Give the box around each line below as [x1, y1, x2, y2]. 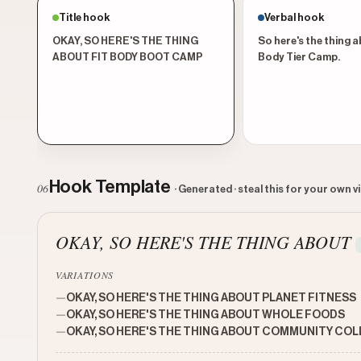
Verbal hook [263, 12, 325, 23]
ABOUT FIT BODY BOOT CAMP [52, 52, 203, 62]
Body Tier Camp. [257, 52, 340, 62]
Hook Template [48, 178, 172, 196]
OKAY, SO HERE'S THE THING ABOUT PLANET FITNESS [66, 293, 356, 304]
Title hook [59, 12, 110, 23]
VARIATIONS [56, 268, 114, 281]
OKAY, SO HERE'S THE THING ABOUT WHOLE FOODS [66, 309, 345, 321]
